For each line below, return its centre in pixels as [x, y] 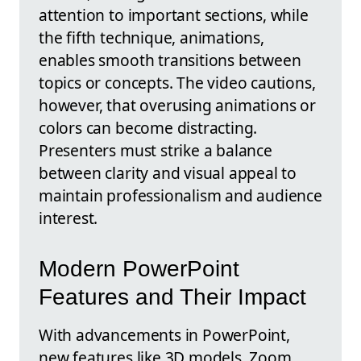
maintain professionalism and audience [180, 196]
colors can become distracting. [148, 128]
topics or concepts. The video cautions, [177, 83]
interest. [68, 218]
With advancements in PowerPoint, [164, 334]
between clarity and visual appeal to [168, 173]
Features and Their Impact [172, 297]
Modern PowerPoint [139, 268]
